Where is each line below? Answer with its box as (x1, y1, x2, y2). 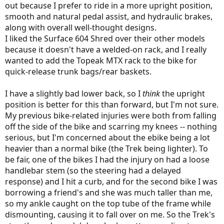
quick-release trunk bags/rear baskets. (5, 66, 151, 77)
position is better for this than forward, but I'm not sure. (5, 99, 218, 110)
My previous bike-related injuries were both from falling (5, 110, 216, 121)
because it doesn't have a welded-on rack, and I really (5, 44, 206, 55)
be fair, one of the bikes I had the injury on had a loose (5, 154, 209, 165)
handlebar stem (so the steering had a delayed (5, 165, 181, 176)
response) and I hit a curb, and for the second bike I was (5, 176, 217, 187)
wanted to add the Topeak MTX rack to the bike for (5, 55, 197, 66)
